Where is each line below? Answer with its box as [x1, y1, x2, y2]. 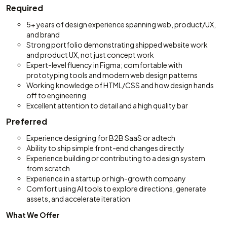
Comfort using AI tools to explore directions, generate [26, 184, 206, 193]
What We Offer [6, 210, 60, 219]
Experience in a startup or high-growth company [26, 174, 186, 183]
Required [6, 3, 43, 13]
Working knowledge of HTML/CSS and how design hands [26, 81, 214, 90]
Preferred [6, 116, 47, 127]
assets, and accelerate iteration [26, 194, 130, 203]
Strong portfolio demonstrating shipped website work [26, 40, 208, 49]
